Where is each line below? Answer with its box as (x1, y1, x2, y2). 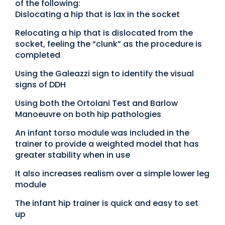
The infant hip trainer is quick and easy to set (15, 197, 198, 209)
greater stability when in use (15, 149, 130, 161)
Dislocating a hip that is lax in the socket (15, 8, 180, 20)
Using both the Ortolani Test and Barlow (15, 97, 178, 109)
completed (15, 49, 60, 61)
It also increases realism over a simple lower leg (15, 167, 209, 179)
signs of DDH (15, 78, 66, 90)
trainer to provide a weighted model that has (15, 138, 199, 150)
